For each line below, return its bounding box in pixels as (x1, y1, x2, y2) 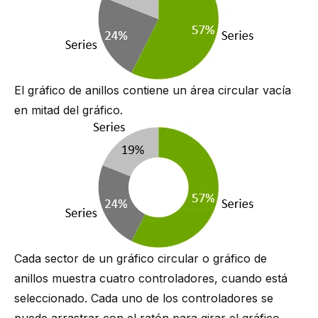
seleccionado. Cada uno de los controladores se (14, 291, 273, 305)
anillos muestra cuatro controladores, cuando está (14, 271, 287, 285)
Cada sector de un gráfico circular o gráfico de (14, 251, 267, 265)
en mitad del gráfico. (14, 103, 123, 117)
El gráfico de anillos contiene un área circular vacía (14, 83, 291, 97)
